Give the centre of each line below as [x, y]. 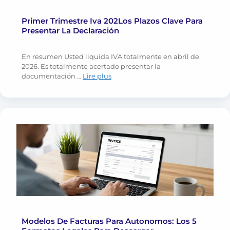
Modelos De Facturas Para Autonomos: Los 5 [109, 221]
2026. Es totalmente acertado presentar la [91, 66]
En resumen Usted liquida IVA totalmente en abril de [110, 57]
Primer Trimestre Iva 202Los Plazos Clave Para [112, 21]
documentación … [52, 76]
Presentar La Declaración [70, 31]
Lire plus [97, 76]
